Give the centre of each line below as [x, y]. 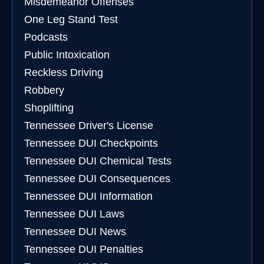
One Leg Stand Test [71, 19]
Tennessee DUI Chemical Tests [98, 161]
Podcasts [46, 37]
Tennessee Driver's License [89, 126]
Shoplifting [49, 108]
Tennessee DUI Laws [74, 214]
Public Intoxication [67, 55]
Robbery [44, 90]
